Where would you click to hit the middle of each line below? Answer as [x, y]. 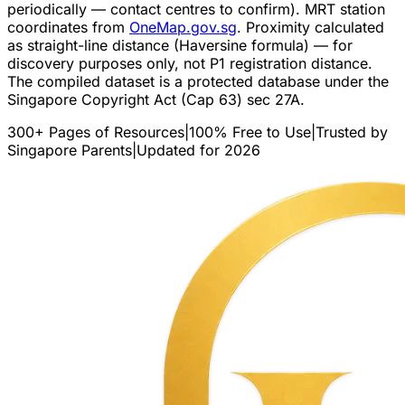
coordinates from [66, 27]
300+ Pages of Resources [96, 132]
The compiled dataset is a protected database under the [198, 81]
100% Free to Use [250, 132]
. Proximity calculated [311, 27]
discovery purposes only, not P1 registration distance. [190, 63]
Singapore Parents [70, 150]
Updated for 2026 [198, 150]
